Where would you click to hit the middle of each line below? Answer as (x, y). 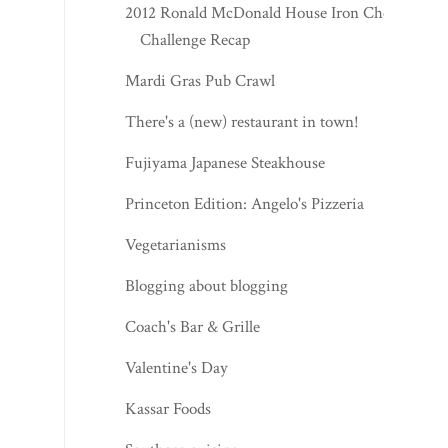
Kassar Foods (168, 409)
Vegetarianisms (176, 245)
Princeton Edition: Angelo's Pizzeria (245, 204)
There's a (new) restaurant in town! (242, 122)
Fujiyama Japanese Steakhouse (225, 163)
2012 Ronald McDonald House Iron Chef (260, 13)
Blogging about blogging (207, 286)
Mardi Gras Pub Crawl (200, 81)
